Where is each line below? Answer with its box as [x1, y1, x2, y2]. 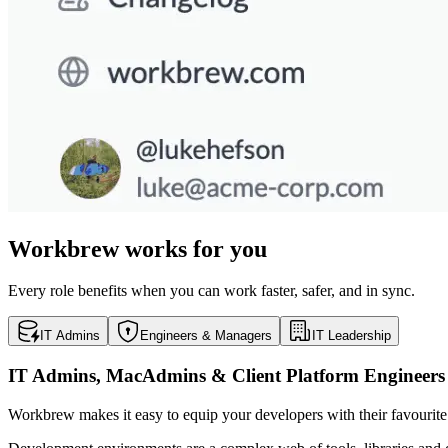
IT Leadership [312, 328, 391, 344]
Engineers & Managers [140, 328, 272, 344]
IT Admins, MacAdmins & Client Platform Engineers [8, 365, 445, 387]
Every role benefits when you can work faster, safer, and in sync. [8, 282, 415, 300]
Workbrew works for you [8, 235, 267, 262]
